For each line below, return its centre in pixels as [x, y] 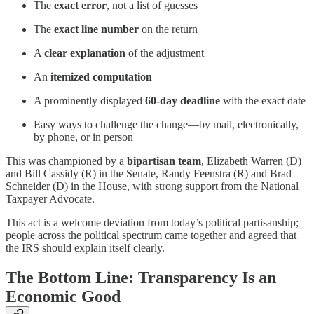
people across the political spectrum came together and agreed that [151, 235]
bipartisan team [164, 161]
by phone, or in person [83, 137]
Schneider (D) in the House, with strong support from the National [152, 186]
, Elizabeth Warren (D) [251, 161]
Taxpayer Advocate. [50, 199]
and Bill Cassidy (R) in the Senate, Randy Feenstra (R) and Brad [149, 174]
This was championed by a [66, 161]
